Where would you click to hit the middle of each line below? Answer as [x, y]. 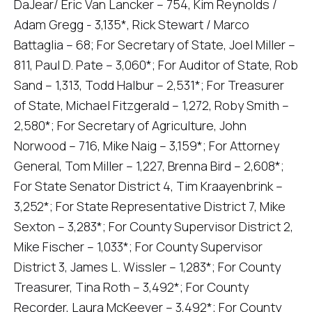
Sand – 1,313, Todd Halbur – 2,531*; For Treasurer [149, 85]
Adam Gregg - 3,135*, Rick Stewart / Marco [132, 24]
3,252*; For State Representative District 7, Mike [150, 206]
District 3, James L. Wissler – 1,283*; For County [147, 267]
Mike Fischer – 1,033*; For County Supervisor [138, 247]
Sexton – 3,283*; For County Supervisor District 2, [154, 226]
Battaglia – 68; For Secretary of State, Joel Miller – [155, 45]
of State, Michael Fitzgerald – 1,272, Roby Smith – [151, 105]
